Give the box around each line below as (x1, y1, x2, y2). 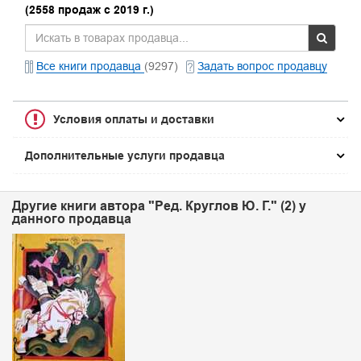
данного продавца (12, 211, 131, 226)
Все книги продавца (36, 60, 144, 73)
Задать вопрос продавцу (197, 60, 327, 73)
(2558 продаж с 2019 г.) (25, 3, 154, 16)
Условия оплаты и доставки (53, 113, 214, 126)
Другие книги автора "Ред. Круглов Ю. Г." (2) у (12, 198, 306, 214)
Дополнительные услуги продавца (25, 149, 225, 162)
